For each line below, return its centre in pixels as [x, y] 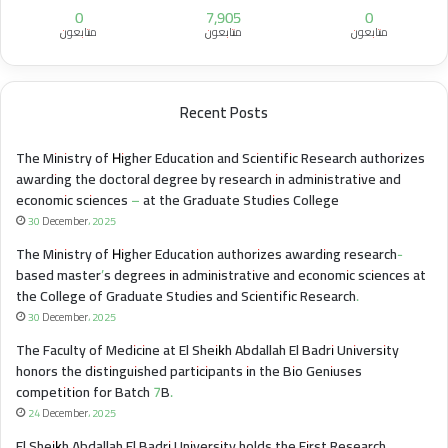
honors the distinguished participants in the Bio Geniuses [189, 371]
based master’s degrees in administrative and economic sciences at [221, 275]
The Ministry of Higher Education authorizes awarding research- [209, 254]
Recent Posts [224, 113]
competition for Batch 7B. [94, 392]
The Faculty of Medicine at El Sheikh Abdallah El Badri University [207, 350]
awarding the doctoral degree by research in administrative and [208, 179]
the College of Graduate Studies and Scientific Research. [187, 296]
